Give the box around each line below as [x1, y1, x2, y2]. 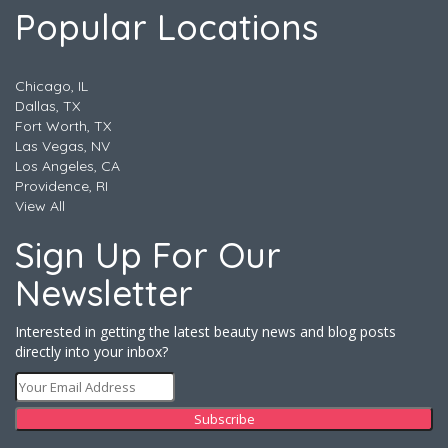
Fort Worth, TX [15, 117, 111, 136]
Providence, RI [15, 177, 108, 196]
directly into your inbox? [15, 342, 168, 362]
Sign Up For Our [15, 233, 281, 278]
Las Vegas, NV [15, 137, 110, 156]
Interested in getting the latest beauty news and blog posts [15, 322, 396, 342]
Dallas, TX [15, 97, 80, 116]
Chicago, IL [15, 77, 88, 96]
